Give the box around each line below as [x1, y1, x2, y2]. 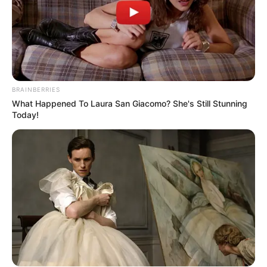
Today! [12, 109, 39, 120]
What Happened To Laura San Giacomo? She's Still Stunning [12, 98, 247, 108]
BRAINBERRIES [12, 85, 60, 93]
